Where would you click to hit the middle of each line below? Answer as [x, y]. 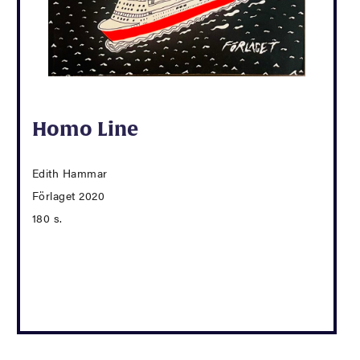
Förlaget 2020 [68, 196]
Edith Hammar [70, 173]
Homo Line [85, 129]
